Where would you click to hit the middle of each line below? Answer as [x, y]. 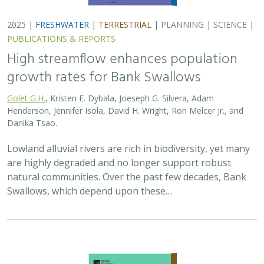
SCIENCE [230, 20]
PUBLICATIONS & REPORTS [61, 34]
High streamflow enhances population [122, 55]
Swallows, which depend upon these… [90, 187]
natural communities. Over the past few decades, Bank [127, 173]
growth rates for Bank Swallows [104, 74]
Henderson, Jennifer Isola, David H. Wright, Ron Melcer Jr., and [125, 106]
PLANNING [182, 20]
